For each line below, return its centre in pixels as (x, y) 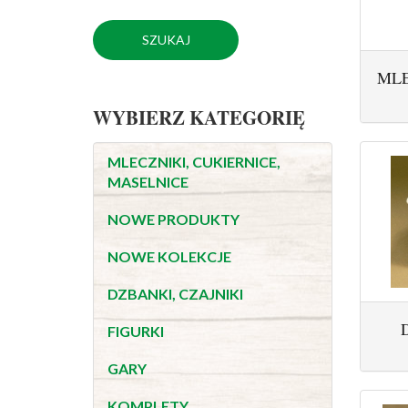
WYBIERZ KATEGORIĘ (199, 118)
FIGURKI (136, 331)
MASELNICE (148, 182)
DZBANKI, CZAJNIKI (175, 294)
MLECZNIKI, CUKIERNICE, (194, 162)
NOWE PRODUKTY (173, 219)
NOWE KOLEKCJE (169, 257)
